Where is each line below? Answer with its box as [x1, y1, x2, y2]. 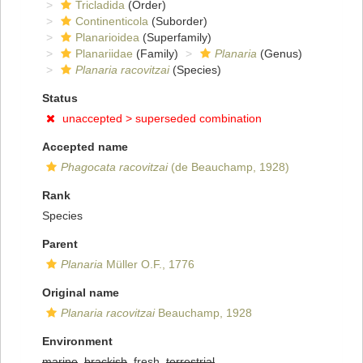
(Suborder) [148, 15, 207, 28]
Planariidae [75, 47, 133, 61]
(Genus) [257, 47, 302, 61]
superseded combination [135, 112, 262, 126]
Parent [42, 237, 78, 251]
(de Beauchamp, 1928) [168, 160, 289, 174]
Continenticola [75, 15, 148, 28]
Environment [42, 335, 113, 348]
